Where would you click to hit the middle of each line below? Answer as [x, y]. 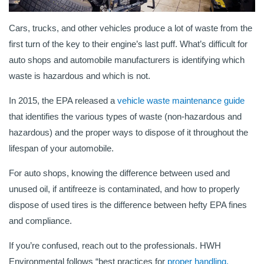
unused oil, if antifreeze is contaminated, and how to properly [124, 189]
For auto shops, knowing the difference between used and [119, 173]
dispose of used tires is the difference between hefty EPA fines [128, 205]
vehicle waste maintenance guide [181, 101]
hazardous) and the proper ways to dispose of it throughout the [128, 133]
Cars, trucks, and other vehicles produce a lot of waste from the [131, 28]
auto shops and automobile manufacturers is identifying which [127, 60]
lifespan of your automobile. [61, 148]
